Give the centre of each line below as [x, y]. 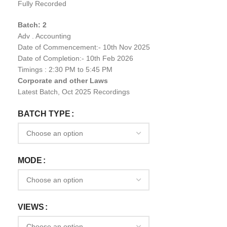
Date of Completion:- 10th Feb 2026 [75, 58]
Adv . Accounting [44, 36]
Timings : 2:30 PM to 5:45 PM [65, 69]
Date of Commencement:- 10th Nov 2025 [84, 47]
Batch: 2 [32, 25]
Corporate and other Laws [63, 81]
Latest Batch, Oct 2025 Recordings [74, 92]
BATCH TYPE [44, 114]
